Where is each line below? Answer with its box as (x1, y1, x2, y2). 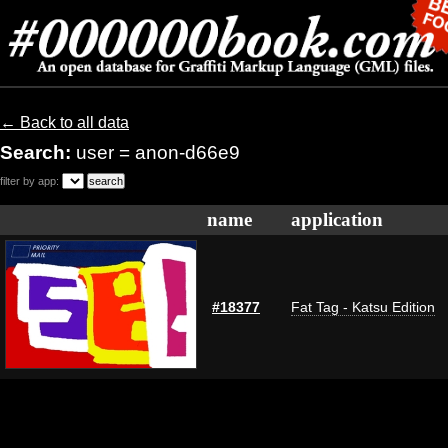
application (291, 209, 383, 230)
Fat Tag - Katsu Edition (291, 299, 435, 315)
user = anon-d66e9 (76, 142, 240, 163)
